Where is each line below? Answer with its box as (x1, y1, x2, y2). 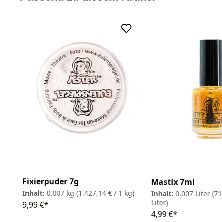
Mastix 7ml (151, 176, 195, 188)
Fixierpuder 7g (22, 176, 79, 187)
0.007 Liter (175, 189, 212, 199)
